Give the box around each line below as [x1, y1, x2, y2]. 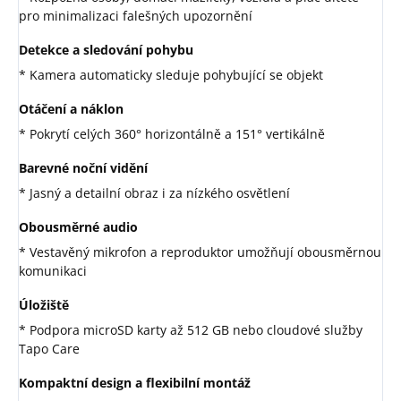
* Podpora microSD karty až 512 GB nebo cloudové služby [19, 321, 363, 339]
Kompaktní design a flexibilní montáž [19, 374, 251, 392]
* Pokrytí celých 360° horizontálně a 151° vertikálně [19, 125, 325, 143]
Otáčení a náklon [19, 100, 124, 118]
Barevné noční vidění [19, 159, 148, 177]
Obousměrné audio [19, 218, 138, 236]
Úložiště [19, 296, 69, 314]
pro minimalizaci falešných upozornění [19, 7, 252, 25]
